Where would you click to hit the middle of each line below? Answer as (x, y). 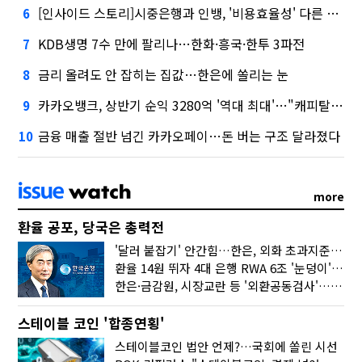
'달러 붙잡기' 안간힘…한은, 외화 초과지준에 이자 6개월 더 (337, 250)
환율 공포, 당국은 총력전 (91, 226)
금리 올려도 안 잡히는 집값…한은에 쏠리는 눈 (164, 74)
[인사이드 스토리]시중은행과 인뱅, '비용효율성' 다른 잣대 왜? (183, 13)
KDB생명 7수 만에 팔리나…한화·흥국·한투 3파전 (172, 43)
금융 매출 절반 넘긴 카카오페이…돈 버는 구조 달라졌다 (189, 135)
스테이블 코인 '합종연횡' (92, 322)
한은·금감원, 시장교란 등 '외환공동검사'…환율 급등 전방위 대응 (337, 285)
